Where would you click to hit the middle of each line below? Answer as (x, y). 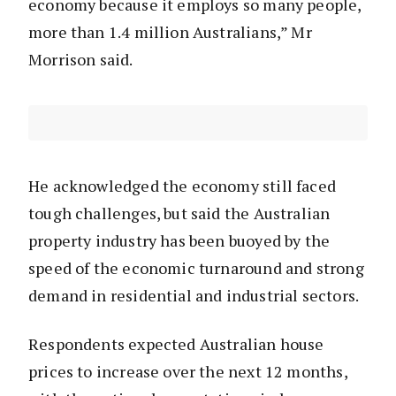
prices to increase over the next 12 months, (188, 372)
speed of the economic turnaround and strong (196, 268)
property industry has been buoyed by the (179, 241)
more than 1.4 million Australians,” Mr (170, 32)
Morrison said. (81, 60)
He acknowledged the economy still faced (183, 186)
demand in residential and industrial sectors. (195, 296)
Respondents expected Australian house (176, 344)
